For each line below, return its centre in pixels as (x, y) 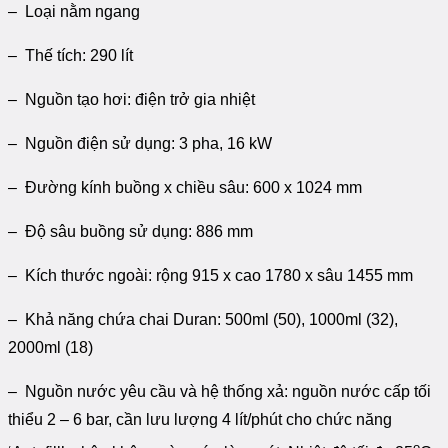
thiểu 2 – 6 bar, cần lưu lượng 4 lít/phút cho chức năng (200, 420)
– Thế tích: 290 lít (70, 56)
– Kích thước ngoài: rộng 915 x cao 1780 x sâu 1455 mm (210, 276)
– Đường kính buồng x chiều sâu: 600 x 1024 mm (185, 188)
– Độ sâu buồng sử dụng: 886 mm (130, 232)
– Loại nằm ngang (74, 12)
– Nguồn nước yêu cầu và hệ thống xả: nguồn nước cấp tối (219, 392)
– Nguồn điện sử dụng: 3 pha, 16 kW (140, 144)
